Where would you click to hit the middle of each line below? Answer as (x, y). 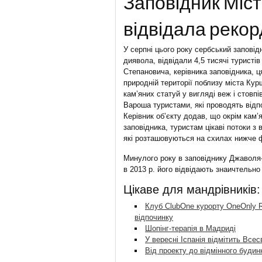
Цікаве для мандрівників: (192, 189)
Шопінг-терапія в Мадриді (190, 228)
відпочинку (154, 217)
